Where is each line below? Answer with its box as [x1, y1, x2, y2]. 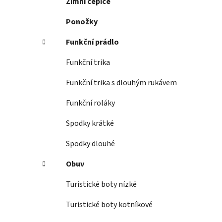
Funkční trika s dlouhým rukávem [66, 77, 177, 89]
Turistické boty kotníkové [66, 199, 153, 211]
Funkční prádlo [66, 37, 119, 48]
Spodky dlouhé [66, 138, 115, 150]
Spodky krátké [66, 118, 114, 129]
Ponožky [66, 16, 98, 28]
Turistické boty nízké [66, 179, 137, 190]
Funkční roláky [66, 98, 115, 109]
